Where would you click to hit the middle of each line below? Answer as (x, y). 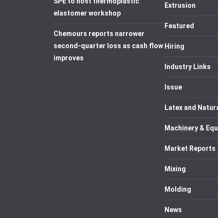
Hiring (174, 46)
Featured (179, 26)
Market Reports (190, 148)
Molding (178, 189)
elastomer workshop (87, 13)
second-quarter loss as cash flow (108, 46)
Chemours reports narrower (99, 34)
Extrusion (180, 5)
